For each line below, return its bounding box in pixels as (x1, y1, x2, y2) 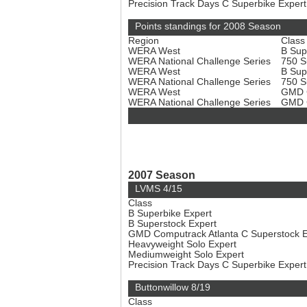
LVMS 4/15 (135, 184, 182, 194)
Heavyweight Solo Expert (128, 239, 239, 249)
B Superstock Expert (128, 219, 219, 229)
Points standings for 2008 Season (135, 21, 281, 32)
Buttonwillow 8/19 (135, 282, 210, 293)
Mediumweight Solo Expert (128, 249, 247, 260)
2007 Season (128, 169, 195, 181)
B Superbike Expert (128, 208, 214, 219)
